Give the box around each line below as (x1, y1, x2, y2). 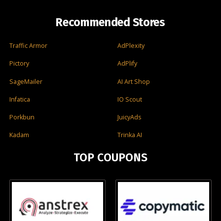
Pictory (9, 59, 29, 68)
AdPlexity (117, 41, 145, 50)
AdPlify (117, 59, 137, 68)
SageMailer (9, 77, 42, 86)
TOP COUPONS (74, 150, 147, 165)
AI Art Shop (117, 77, 150, 86)
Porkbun (9, 112, 35, 121)
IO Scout (117, 95, 142, 104)
